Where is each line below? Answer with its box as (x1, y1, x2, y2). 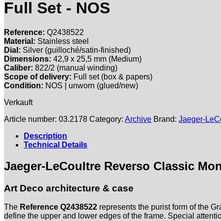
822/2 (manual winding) (33, 63, 117, 72)
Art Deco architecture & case (4, 183, 134, 193)
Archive (125, 114, 151, 123)
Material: (4, 37, 36, 45)
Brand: (153, 114, 179, 123)
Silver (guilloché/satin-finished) (21, 45, 131, 54)
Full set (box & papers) (72, 72, 152, 81)
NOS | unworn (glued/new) (43, 81, 138, 90)
